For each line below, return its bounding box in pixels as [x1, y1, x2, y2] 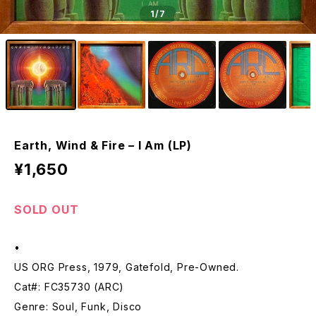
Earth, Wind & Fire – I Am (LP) [14, 138, 192, 152]
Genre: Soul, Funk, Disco [14, 300, 142, 312]
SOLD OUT [14, 202, 79, 217]
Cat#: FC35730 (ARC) [14, 281, 125, 293]
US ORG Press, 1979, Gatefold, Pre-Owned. [14, 261, 239, 273]
